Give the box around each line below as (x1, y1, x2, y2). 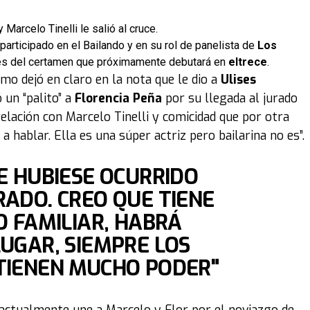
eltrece (226, 55, 267, 69)
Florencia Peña (75, 90, 162, 107)
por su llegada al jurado (162, 90, 298, 107)
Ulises (221, 71, 256, 88)
